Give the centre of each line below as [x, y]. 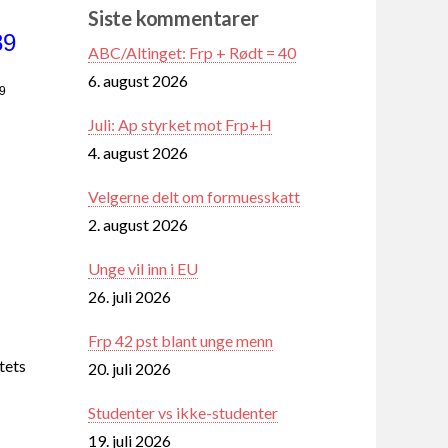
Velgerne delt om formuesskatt [194, 196]
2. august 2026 [138, 224]
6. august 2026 [138, 80]
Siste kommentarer [173, 17]
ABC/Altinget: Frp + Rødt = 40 [192, 52]
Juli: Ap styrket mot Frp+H [180, 124]
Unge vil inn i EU [143, 268]
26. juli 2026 [129, 296]
